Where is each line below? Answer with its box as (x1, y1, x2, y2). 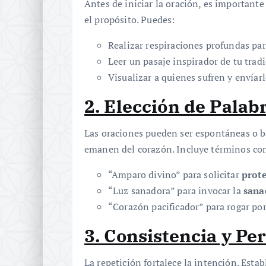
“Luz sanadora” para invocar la (108, 184, 243, 198)
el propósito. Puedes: (84, 13, 175, 27)
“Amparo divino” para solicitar (108, 168, 242, 182)
